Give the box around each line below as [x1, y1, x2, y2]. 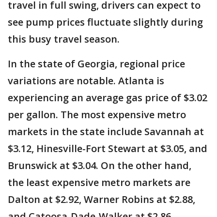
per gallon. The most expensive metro [8, 108, 186, 122]
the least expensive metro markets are [8, 176, 190, 189]
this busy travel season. [8, 32, 120, 46]
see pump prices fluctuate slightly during [8, 15, 203, 29]
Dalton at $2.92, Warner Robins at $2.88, [8, 193, 195, 206]
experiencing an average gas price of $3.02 [8, 91, 207, 105]
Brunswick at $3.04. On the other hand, [8, 159, 191, 172]
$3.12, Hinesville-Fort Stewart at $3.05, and [8, 142, 207, 155]
